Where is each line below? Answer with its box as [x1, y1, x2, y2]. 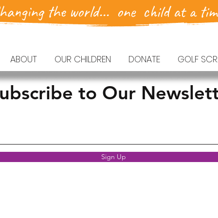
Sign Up [101, 152, 126, 161]
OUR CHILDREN [54, 53, 111, 65]
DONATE [128, 53, 160, 65]
